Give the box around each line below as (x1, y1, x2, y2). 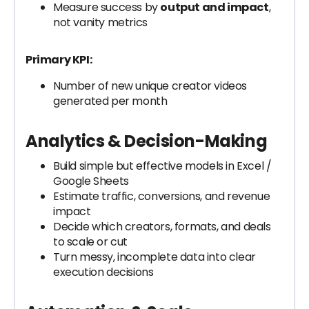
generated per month (53, 93, 168, 109)
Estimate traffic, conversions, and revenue (53, 188, 270, 204)
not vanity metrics (53, 14, 148, 30)
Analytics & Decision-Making (26, 130, 268, 152)
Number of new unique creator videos (53, 78, 248, 94)
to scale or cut (53, 234, 128, 250)
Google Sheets (53, 173, 129, 189)
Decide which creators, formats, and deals (53, 219, 271, 235)
